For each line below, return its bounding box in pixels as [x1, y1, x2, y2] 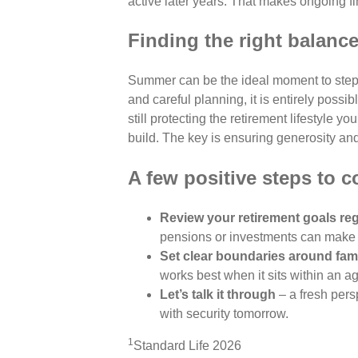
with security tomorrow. [160, 307, 288, 321]
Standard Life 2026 [133, 339, 241, 353]
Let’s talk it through [160, 288, 276, 302]
